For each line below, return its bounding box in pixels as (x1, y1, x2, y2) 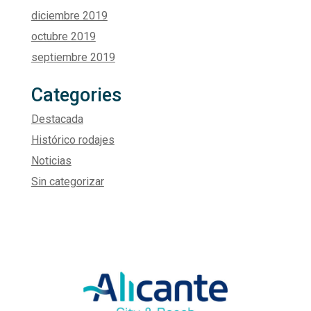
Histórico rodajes (31, 133, 115, 146)
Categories (31, 83, 121, 106)
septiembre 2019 (31, 50, 115, 64)
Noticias (31, 153, 72, 167)
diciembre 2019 (31, 8, 108, 22)
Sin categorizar (31, 174, 104, 188)
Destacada (31, 112, 83, 126)
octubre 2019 (31, 29, 96, 43)
